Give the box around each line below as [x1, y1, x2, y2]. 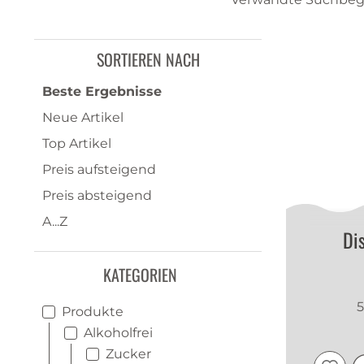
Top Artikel [42, 136, 111, 151]
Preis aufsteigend [42, 162, 156, 177]
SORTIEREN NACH [96, 47, 200, 71]
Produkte [62, 304, 123, 319]
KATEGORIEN [102, 262, 177, 287]
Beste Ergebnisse [42, 84, 162, 99]
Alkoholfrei [84, 325, 153, 340]
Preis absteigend [42, 188, 152, 203]
